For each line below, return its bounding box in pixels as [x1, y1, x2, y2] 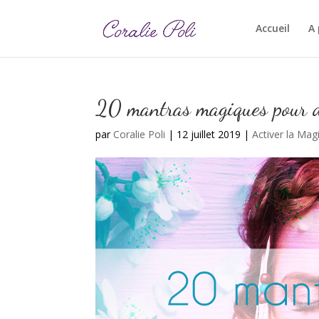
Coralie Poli [113, 127, 166, 141]
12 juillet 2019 [177, 127, 241, 141]
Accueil [255, 21, 290, 35]
